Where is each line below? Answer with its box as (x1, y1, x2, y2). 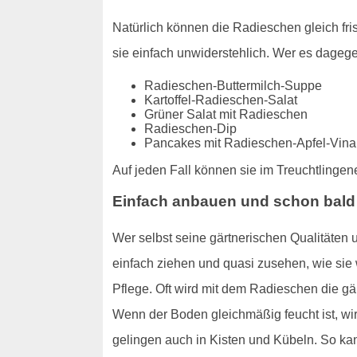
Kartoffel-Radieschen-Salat (143, 93, 297, 108)
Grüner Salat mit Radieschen (143, 108, 308, 122)
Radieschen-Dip (143, 122, 237, 136)
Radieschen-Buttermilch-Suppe (143, 79, 322, 93)
